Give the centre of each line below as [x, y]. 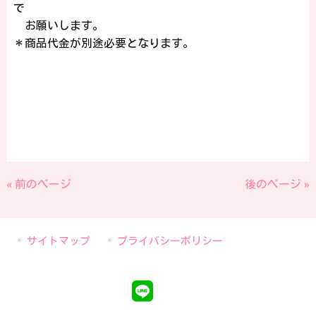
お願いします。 [58, 25]
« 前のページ [38, 184]
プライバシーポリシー [170, 241]
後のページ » [278, 184]
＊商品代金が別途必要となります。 [103, 43]
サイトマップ [59, 241]
